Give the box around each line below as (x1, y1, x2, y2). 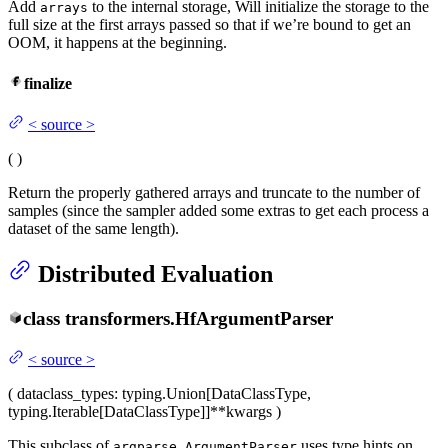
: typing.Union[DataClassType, (114, 384, 311, 402)
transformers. (64, 307, 175, 329)
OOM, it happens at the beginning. (8, 33, 227, 51)
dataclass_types (17, 384, 114, 402)
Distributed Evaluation (38, 260, 273, 287)
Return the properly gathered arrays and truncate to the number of (8, 184, 420, 202)
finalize (24, 74, 72, 92)
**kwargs (210, 402, 272, 420)
